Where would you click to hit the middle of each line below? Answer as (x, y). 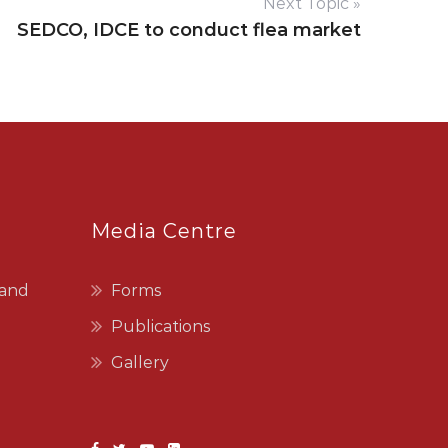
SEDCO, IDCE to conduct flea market (189, 29)
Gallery (140, 362)
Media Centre (164, 230)
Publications (160, 326)
